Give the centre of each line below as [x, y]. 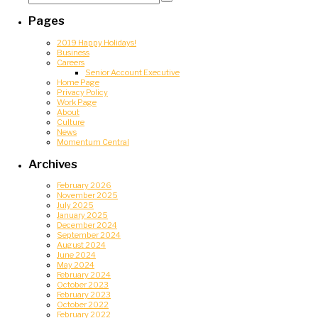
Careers [71, 62]
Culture [71, 122]
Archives [53, 164]
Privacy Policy [82, 92]
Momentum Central [93, 142]
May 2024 [76, 265]
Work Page [77, 102]
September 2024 [89, 235]
